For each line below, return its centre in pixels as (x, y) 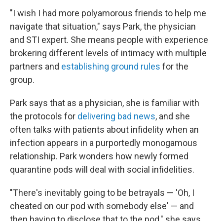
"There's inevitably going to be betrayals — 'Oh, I (102, 192)
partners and (36, 66)
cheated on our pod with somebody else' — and (102, 206)
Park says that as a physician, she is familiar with (105, 103)
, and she (173, 116)
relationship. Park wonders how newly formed (99, 156)
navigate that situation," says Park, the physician (103, 26)
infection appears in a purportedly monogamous (104, 143)
